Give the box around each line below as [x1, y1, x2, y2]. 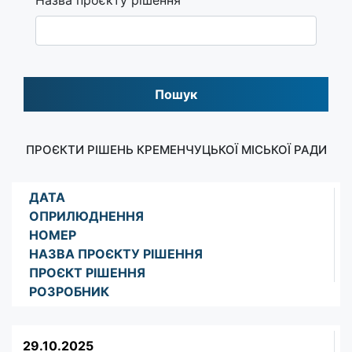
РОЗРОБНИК [29, 283, 109, 299]
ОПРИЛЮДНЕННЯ [29, 207, 144, 224]
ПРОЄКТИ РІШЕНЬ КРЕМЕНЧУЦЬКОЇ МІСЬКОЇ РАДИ [25, 141, 327, 157]
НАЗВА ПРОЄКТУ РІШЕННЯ [29, 245, 203, 262]
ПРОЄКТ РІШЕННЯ [29, 264, 145, 280]
